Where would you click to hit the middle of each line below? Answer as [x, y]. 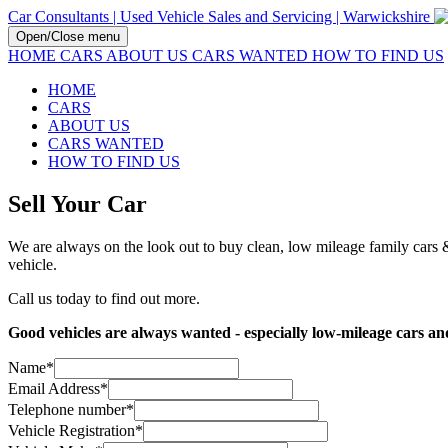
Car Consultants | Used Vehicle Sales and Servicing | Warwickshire [219, 16]
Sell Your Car [77, 203]
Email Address [54, 388]
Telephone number [67, 409]
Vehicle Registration [71, 430]
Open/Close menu [68, 36]
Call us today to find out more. [104, 298]
